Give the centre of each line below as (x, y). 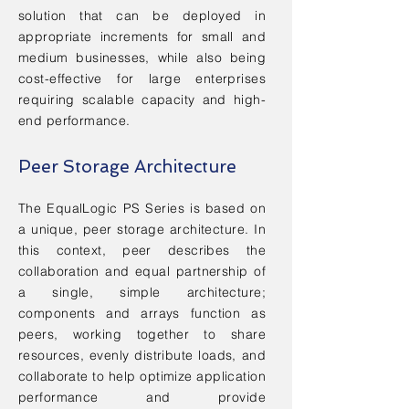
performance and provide (142, 397)
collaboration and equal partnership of (142, 271)
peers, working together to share (142, 334)
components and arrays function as (142, 313)
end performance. (74, 121)
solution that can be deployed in (142, 16)
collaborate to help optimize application (142, 376)
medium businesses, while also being (142, 58)
